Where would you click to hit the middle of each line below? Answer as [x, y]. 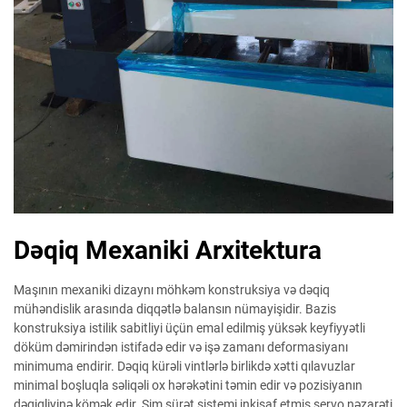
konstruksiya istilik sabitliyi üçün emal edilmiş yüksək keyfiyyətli [189, 328]
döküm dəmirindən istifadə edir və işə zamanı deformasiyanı [181, 347]
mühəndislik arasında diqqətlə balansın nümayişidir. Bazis [175, 308]
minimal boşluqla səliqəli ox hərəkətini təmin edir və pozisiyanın [188, 385]
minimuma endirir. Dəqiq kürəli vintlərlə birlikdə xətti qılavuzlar [184, 366]
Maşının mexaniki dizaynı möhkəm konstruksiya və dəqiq [172, 289]
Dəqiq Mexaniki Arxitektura [168, 250]
